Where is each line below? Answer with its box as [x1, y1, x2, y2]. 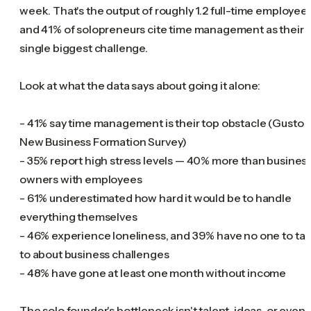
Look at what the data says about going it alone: [19, 78, 261, 92]
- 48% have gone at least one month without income [19, 265, 287, 280]
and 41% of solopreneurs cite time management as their [19, 22, 304, 36]
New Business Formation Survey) [19, 134, 187, 149]
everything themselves [19, 209, 137, 224]
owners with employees [19, 171, 142, 186]
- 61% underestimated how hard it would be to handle [19, 190, 292, 205]
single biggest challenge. [19, 40, 148, 55]
